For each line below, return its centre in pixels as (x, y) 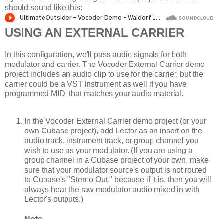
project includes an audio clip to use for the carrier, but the (104, 74)
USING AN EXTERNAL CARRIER (95, 33)
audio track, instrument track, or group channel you (111, 141)
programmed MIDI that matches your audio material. (94, 94)
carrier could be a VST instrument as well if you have (96, 84)
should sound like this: (44, 8)
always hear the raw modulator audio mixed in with (112, 189)
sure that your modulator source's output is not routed (116, 170)
